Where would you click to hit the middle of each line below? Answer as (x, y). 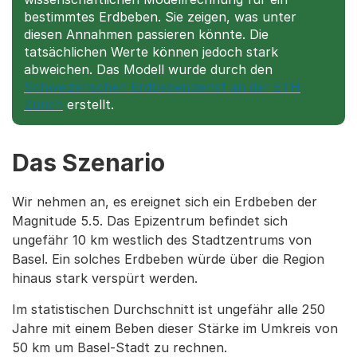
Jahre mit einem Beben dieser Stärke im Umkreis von (175, 328)
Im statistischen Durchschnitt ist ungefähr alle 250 (169, 309)
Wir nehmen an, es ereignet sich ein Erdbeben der (165, 202)
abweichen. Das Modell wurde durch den (148, 69)
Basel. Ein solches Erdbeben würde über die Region (168, 259)
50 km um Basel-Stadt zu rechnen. (120, 347)
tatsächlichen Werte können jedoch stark (151, 52)
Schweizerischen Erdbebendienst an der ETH (162, 87)
